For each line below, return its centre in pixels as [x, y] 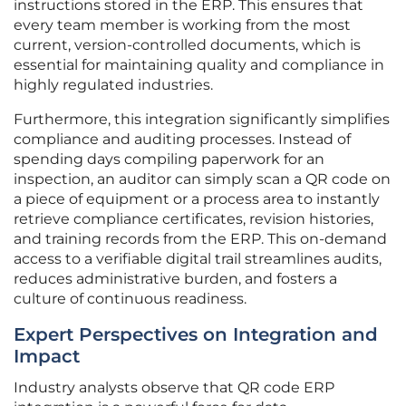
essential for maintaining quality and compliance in [199, 65]
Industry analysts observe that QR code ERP [174, 388]
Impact [47, 357]
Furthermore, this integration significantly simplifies [202, 120]
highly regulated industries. [113, 85]
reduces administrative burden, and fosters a [175, 279]
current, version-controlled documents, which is [187, 45]
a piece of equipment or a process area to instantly [197, 199]
